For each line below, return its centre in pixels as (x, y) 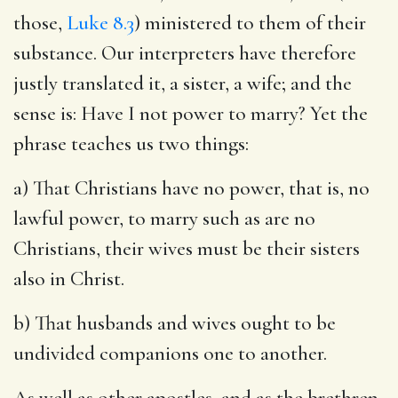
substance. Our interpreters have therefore (185, 53)
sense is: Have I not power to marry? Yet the (191, 113)
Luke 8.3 (100, 23)
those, (40, 23)
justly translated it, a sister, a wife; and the (183, 83)
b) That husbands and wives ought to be (175, 323)
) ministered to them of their (250, 23)
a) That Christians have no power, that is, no (191, 188)
